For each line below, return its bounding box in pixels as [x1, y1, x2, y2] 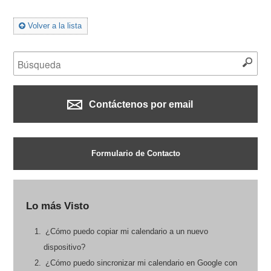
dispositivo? [43, 243, 85, 252]
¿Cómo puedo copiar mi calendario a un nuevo [45, 227, 208, 237]
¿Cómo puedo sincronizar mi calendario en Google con [45, 258, 237, 268]
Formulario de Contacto [91, 148, 180, 158]
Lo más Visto [25, 200, 89, 212]
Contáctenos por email [87, 99, 194, 109]
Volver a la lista [25, 21, 82, 31]
